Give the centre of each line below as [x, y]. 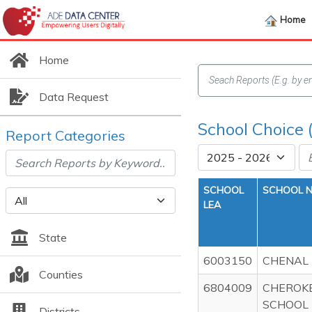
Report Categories [65, 135]
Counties [61, 274]
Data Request [73, 97]
